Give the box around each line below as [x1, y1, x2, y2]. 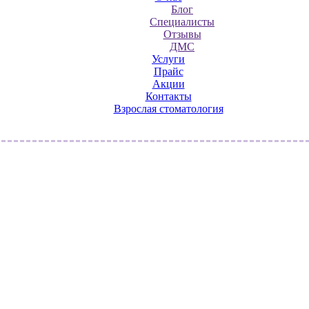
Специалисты [150, 16, 215, 28]
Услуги [152, 53, 185, 65]
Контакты [145, 90, 192, 102]
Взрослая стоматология [113, 103, 223, 114]
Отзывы [163, 28, 201, 40]
